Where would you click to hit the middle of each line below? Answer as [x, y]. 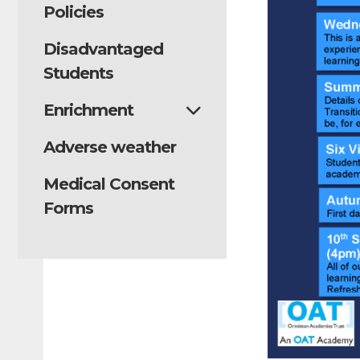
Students [78, 73]
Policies [74, 12]
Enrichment [88, 110]
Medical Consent [109, 184]
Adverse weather [110, 147]
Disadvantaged [103, 49]
